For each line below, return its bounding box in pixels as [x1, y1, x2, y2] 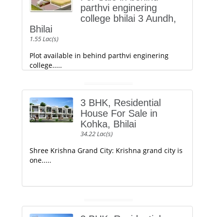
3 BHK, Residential [80, 97, 161, 108]
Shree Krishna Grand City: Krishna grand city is [30, 146, 183, 155]
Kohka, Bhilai [80, 119, 136, 129]
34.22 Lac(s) [80, 129, 113, 138]
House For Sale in [80, 108, 157, 119]
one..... [30, 155, 51, 165]
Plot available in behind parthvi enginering [30, 51, 169, 60]
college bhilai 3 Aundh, [80, 13, 176, 24]
